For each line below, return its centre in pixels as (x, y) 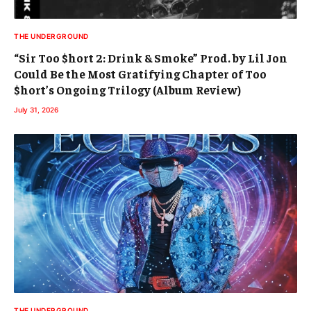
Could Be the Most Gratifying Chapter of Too (140, 73)
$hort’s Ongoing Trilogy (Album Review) (127, 89)
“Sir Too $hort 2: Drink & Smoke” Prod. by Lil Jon (151, 57)
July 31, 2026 (36, 109)
